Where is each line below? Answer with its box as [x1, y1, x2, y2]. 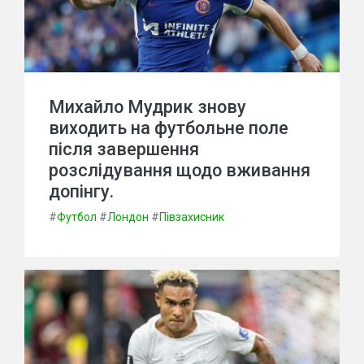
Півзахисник [159, 210, 224, 223]
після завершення [49, 139, 199, 159]
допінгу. [49, 181, 114, 201]
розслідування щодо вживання [49, 160, 310, 180]
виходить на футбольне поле [49, 118, 288, 138]
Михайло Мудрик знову [49, 97, 246, 117]
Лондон [107, 210, 149, 223]
